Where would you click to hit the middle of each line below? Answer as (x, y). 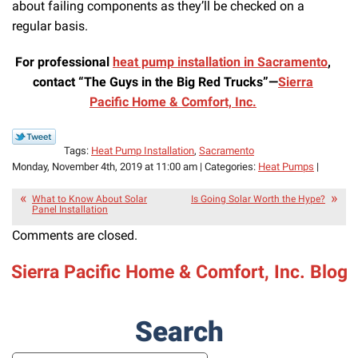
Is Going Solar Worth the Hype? (258, 199)
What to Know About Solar (89, 199)
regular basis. (50, 26)
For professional (64, 62)
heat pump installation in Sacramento (220, 62)
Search (179, 332)
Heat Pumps (286, 167)
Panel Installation (70, 210)
